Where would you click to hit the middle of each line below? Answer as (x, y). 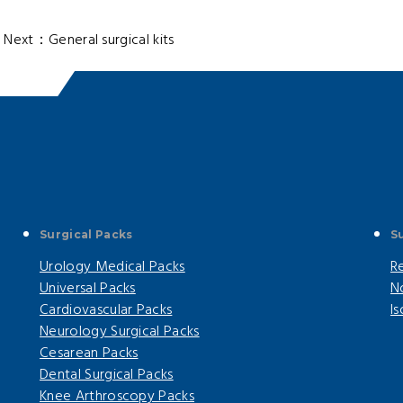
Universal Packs (87, 289)
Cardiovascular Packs (106, 311)
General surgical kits (111, 41)
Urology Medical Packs (112, 268)
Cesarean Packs (89, 354)
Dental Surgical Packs (106, 376)
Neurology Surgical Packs (119, 332)
